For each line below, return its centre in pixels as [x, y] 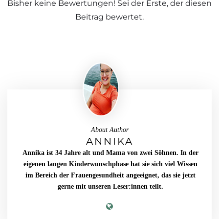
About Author [109, 130]
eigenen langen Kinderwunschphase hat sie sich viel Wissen [110, 164]
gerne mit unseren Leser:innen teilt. [110, 186]
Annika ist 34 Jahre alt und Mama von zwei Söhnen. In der [110, 153]
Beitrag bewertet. [109, 17]
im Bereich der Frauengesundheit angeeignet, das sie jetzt [110, 175]
